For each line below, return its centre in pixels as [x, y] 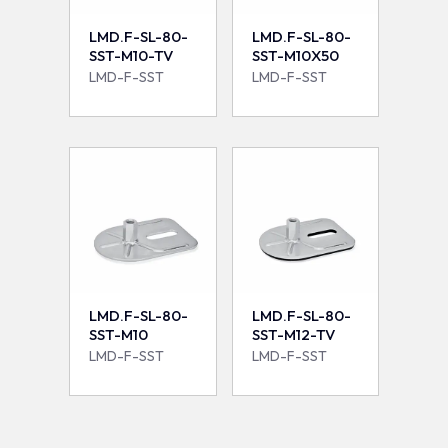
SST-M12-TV [293, 335]
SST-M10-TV [131, 55]
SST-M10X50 [295, 55]
